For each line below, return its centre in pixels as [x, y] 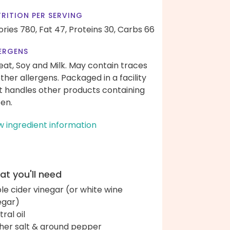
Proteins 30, [92, 30]
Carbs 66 [136, 30]
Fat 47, [53, 30]
